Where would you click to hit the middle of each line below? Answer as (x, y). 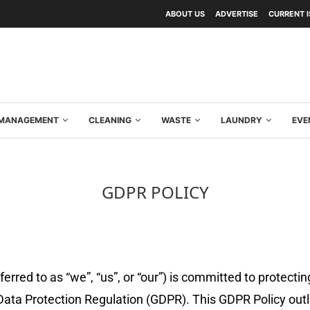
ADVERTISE (237, 14)
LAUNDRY (241, 120)
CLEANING (110, 120)
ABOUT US (185, 14)
